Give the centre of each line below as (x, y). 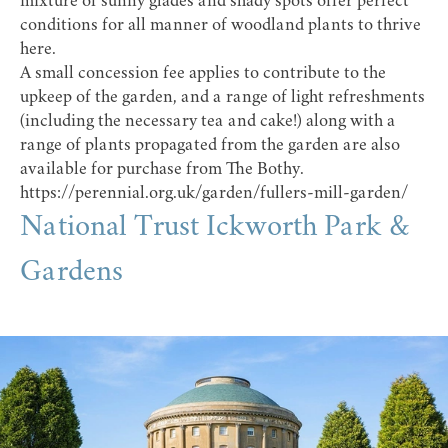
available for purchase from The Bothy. (162, 169)
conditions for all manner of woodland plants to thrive (220, 25)
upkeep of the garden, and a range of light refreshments (222, 97)
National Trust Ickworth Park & (214, 227)
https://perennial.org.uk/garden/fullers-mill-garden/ (214, 193)
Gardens (71, 272)
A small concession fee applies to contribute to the (203, 73)
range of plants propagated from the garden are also (210, 145)
